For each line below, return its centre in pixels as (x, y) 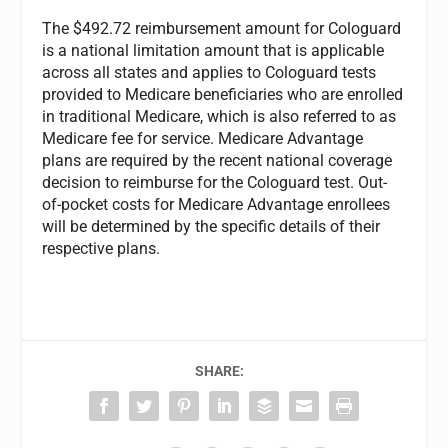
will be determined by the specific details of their (211, 226)
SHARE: (219, 370)
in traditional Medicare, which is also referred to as (219, 116)
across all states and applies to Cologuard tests (209, 72)
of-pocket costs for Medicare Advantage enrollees (216, 204)
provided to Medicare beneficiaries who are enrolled (223, 94)
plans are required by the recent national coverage (217, 160)
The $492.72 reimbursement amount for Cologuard (222, 28)
